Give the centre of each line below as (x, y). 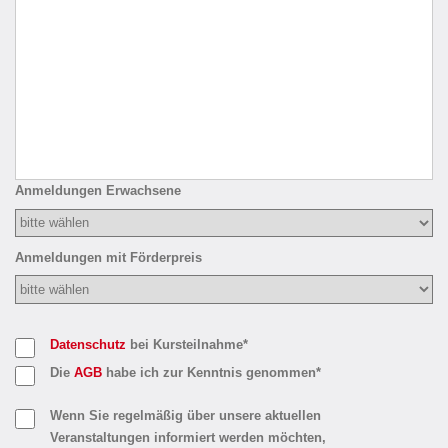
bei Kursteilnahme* (187, 344)
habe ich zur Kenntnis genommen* (211, 372)
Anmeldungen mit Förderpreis (108, 258)
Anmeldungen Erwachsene (98, 191)
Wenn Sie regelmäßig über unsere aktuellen (185, 416)
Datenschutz (88, 344)
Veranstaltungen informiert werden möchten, (188, 438)
